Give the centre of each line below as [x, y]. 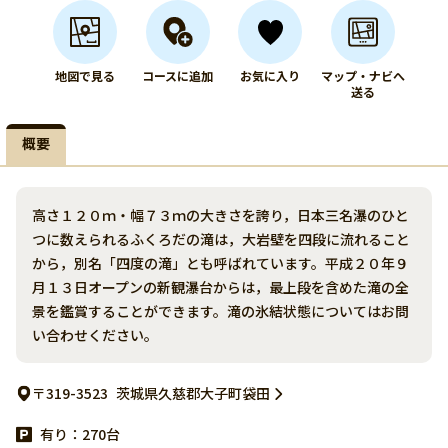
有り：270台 [80, 434]
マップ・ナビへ [362, 75]
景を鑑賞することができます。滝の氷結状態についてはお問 [220, 311]
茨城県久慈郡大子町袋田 [193, 393]
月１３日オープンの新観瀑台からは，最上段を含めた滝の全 [220, 287]
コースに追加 [178, 75]
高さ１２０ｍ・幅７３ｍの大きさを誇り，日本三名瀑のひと [220, 215]
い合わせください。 [95, 335]
